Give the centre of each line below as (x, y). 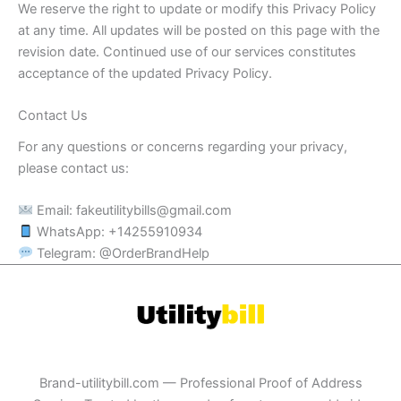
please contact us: (73, 168)
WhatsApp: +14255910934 (117, 231)
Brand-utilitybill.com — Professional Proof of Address (200, 383)
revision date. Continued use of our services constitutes (187, 52)
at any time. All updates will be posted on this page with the (199, 31)
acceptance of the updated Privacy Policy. (145, 74)
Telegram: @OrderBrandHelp (121, 253)
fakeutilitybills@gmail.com (154, 210)
